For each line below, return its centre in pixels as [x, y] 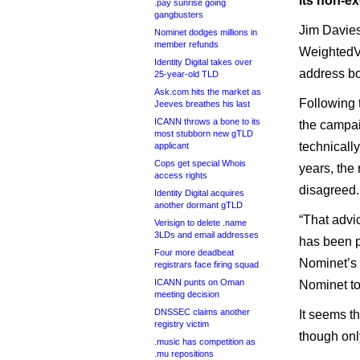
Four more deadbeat [194, 252]
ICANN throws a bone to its [207, 121]
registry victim [182, 324]
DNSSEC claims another [202, 312]
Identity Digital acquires [199, 193]
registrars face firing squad [207, 264]
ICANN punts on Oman [199, 282]
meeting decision [187, 294]
